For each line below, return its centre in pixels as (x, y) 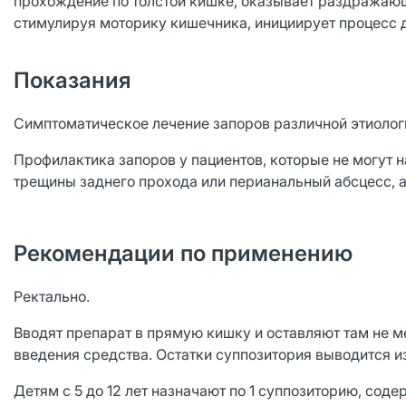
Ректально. (52, 296)
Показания (72, 80)
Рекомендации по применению (183, 253)
